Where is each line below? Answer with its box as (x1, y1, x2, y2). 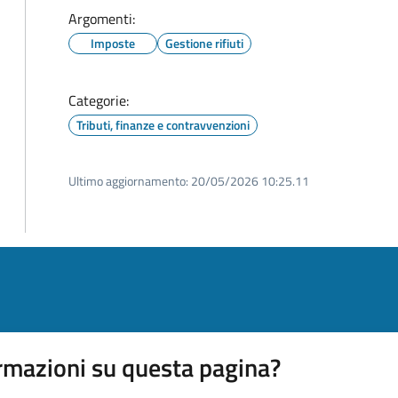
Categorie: (68, 90, 129, 111)
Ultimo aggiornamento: (68, 171, 188, 190)
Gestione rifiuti (165, 34, 243, 52)
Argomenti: (68, 8, 135, 29)
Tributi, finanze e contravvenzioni (76, 115, 250, 134)
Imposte (91, 34, 135, 52)
